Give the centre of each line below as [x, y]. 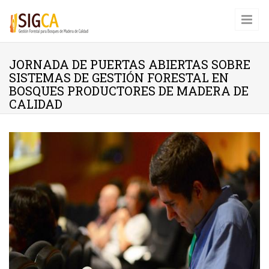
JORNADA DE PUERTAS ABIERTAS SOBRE [130, 64]
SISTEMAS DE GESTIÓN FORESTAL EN [119, 77]
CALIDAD [36, 104]
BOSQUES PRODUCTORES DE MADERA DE [129, 91]
